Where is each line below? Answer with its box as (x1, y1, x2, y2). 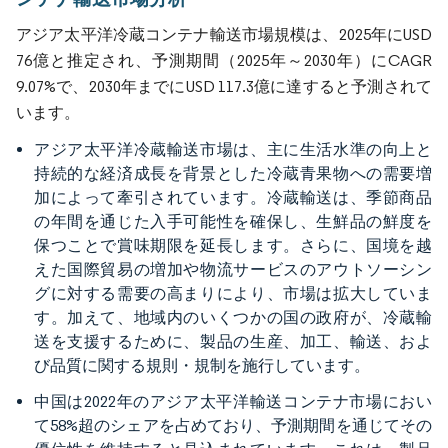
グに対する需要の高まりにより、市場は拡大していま (34, 284, 432, 303)
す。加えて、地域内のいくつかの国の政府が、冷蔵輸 (34, 308, 432, 327)
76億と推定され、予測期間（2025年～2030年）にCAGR (16, 51, 432, 70)
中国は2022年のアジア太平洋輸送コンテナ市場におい (34, 392, 432, 411)
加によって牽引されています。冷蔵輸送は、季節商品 (34, 188, 432, 207)
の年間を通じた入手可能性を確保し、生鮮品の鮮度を (34, 212, 432, 231)
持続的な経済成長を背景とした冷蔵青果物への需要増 (34, 164, 432, 183)
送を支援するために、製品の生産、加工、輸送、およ (34, 332, 432, 351)
